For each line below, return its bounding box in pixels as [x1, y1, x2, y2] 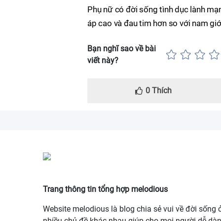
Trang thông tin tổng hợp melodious [43, 184, 168, 194]
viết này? [87, 56, 118, 65]
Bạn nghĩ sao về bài [87, 44, 156, 53]
